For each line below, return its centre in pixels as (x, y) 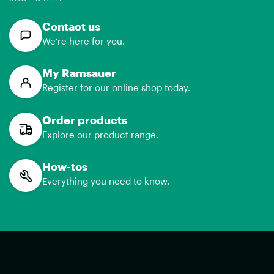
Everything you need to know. (106, 181)
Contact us (71, 26)
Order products (85, 120)
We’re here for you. (83, 41)
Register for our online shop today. (116, 88)
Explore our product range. (100, 134)
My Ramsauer (79, 73)
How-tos (65, 167)
